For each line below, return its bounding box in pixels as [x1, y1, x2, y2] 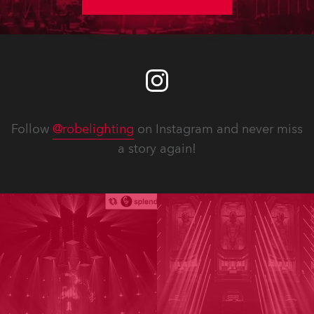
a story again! [118, 140, 196, 158]
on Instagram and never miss [134, 121, 303, 138]
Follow [11, 121, 53, 138]
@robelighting [53, 121, 134, 138]
